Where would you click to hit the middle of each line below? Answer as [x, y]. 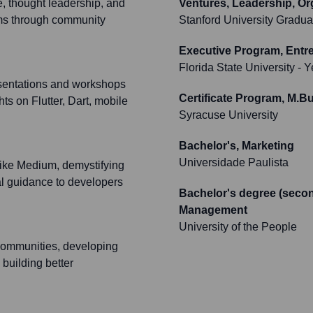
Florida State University [237, 68]
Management [213, 210]
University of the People [238, 227]
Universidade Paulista [234, 163]
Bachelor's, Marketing [236, 146]
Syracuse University [228, 115]
